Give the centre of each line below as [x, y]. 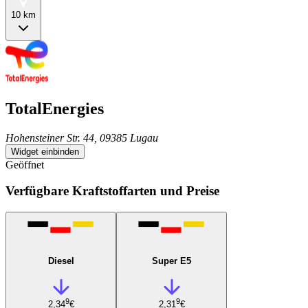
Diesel [61, 261]
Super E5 [172, 261]
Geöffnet [25, 164]
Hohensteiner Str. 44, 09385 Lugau [82, 137]
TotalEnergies [55, 108]
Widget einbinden [45, 151]
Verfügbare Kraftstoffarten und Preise [112, 191]
